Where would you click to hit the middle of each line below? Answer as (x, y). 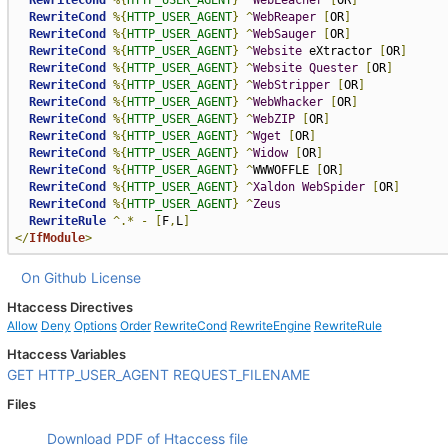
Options (95, 325)
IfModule (56, 238)
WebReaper (284, 17)
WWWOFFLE (284, 170)
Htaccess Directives (69, 307)
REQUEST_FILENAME (241, 374)
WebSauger (284, 34)
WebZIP (273, 119)
